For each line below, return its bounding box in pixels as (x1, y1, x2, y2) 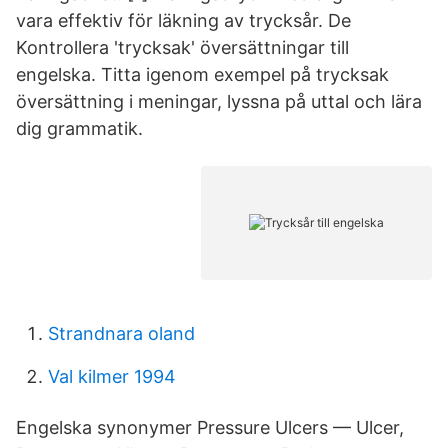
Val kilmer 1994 (48, 366, 176, 387)
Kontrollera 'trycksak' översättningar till (16, 37, 349, 58)
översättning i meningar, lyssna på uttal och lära (16, 91, 422, 112)
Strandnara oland (48, 323, 195, 344)
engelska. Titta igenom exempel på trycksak (16, 64, 389, 85)
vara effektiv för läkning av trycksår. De (16, 10, 351, 31)
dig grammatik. (16, 118, 143, 139)
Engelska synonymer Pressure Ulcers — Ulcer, (16, 417, 404, 438)
